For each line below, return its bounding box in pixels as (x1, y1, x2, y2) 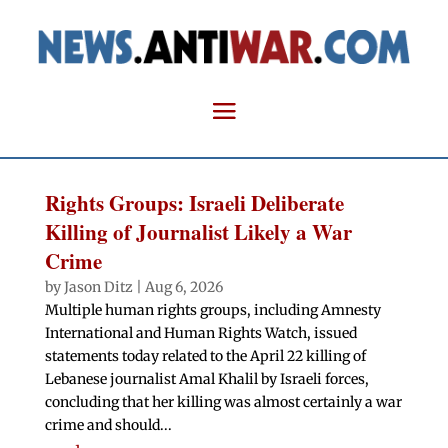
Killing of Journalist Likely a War (44, 217, 352, 248)
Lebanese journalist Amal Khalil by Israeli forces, (44, 370, 369, 389)
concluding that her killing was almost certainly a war (44, 393, 402, 412)
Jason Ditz (63, 278, 133, 297)
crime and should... (44, 416, 172, 435)
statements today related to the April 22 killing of (44, 347, 366, 366)
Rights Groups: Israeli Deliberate (44, 188, 344, 219)
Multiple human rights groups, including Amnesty (44, 301, 381, 320)
